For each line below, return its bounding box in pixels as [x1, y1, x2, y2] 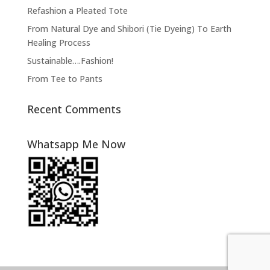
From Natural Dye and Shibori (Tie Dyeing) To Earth [27, 22, 231, 34]
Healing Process [27, 36, 90, 48]
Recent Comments [27, 101, 121, 116]
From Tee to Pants [27, 72, 102, 84]
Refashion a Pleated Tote [27, 4, 128, 16]
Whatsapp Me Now [27, 136, 125, 151]
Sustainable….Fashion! [27, 54, 113, 66]
